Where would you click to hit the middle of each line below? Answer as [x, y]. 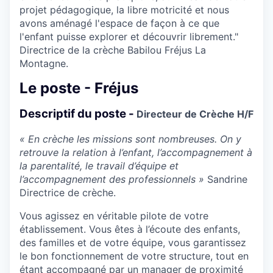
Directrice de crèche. [68, 193]
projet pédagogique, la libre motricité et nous [124, 9]
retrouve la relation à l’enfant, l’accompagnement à [136, 153]
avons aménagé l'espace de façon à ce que [119, 23]
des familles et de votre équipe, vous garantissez [133, 243]
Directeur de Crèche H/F [195, 114]
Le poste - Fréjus [79, 88]
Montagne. [44, 63]
